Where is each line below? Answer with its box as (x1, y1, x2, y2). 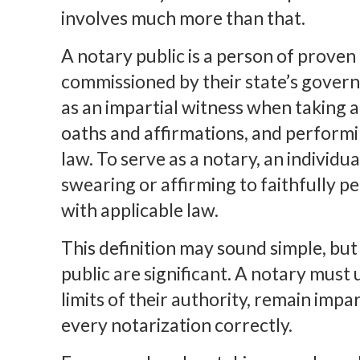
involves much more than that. (60, 6, 305, 29)
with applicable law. (60, 198, 219, 221)
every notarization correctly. (60, 313, 292, 336)
